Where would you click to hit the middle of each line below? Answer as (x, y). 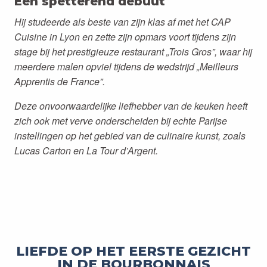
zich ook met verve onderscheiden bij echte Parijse (121, 121)
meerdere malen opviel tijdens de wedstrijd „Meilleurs (126, 66)
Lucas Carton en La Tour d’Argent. (86, 150)
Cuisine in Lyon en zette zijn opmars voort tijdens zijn (125, 37)
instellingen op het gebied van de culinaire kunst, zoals (130, 136)
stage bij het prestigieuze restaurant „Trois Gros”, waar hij (133, 52)
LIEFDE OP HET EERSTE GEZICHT (133, 251)
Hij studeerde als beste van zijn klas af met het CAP (122, 22)
